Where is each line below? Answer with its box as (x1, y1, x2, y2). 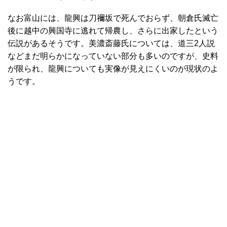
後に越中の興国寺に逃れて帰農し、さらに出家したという (8, 26, 218, 35)
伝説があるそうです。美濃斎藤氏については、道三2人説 (8, 39, 215, 48)
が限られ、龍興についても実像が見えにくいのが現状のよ (8, 64, 218, 73)
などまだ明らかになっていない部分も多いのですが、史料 (8, 51, 218, 60)
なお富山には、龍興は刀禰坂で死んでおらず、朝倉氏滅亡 (8, 13, 218, 22)
